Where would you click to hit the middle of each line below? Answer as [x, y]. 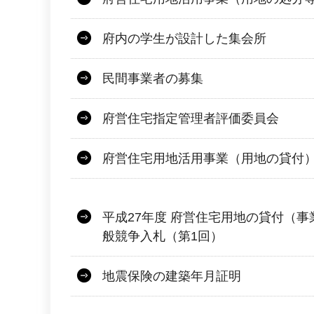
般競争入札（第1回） [163, 237]
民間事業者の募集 [153, 79]
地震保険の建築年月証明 [172, 277]
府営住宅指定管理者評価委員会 [191, 119]
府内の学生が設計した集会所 [184, 39]
